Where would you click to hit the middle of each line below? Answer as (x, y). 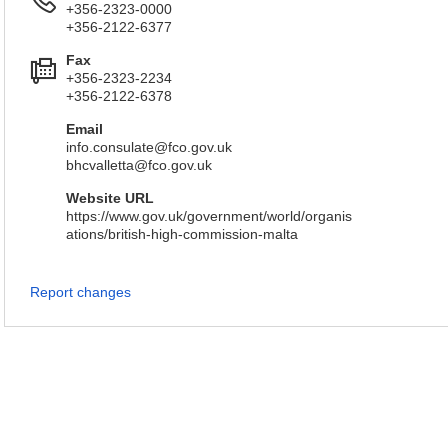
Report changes (80, 292)
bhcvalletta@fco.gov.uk (139, 165)
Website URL (110, 198)
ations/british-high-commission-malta (182, 234)
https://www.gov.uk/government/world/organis (209, 216)
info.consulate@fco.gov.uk (149, 147)
